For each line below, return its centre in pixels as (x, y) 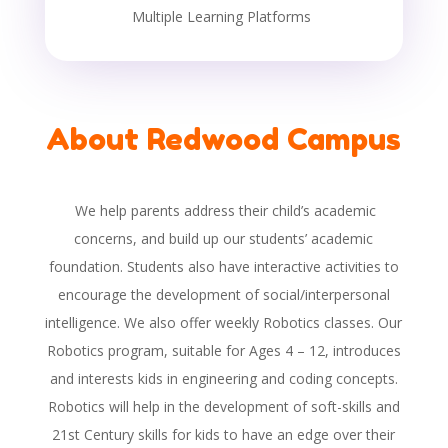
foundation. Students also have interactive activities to (223, 267)
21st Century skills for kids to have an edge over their (224, 435)
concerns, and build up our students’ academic (224, 239)
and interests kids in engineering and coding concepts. (223, 379)
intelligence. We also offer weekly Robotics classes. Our (224, 323)
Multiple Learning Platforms (221, 17)
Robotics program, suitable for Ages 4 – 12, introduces (223, 351)
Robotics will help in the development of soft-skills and (223, 407)
